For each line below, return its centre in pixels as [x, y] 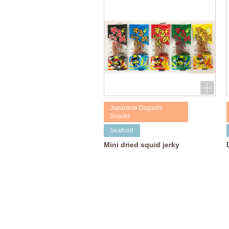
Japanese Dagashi [136, 108]
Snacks [120, 116]
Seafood [122, 131]
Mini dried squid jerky [141, 144]
